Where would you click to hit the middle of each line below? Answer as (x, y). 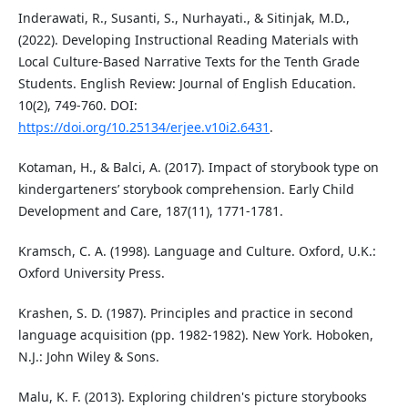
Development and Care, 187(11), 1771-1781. (150, 211)
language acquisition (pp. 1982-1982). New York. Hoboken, (195, 335)
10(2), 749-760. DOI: (77, 106)
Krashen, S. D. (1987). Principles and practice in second (185, 313)
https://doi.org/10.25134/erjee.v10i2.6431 (143, 127)
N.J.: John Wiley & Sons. (88, 357)
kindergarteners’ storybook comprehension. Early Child (186, 189)
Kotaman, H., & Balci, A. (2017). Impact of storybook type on (198, 168)
